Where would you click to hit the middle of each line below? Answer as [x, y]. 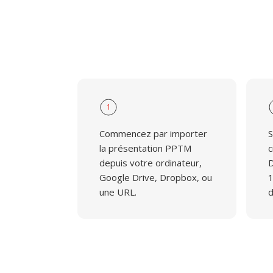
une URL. [118, 192]
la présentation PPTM [145, 148]
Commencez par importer [153, 133]
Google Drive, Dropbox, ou [156, 177]
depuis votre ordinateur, [151, 163]
